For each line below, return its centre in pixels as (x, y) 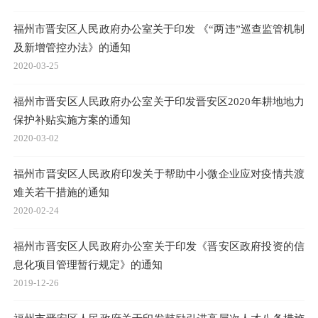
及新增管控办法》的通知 (72, 48)
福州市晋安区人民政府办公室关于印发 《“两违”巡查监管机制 (159, 29)
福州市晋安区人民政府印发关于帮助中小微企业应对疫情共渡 (159, 173)
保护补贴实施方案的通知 (72, 120)
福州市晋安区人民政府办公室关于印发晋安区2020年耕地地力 (159, 102)
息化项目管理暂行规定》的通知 (88, 264)
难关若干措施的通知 (61, 192)
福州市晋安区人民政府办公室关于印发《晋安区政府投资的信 (159, 246)
